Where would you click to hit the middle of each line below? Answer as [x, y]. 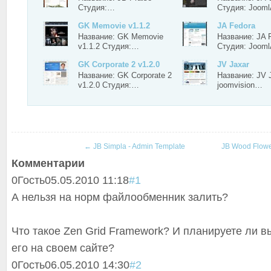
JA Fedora [236, 26]
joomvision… [240, 85]
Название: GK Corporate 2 [125, 75]
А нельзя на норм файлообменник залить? [120, 197]
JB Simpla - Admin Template [138, 146]
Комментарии [48, 163]
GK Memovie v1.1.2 [114, 26]
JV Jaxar [233, 64]
